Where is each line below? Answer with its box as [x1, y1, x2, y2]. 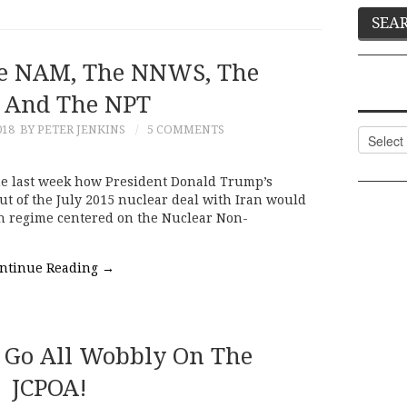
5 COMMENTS [147, 122, 224, 136]
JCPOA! [11, 374, 87, 402]
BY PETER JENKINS [20, 122, 125, 136]
